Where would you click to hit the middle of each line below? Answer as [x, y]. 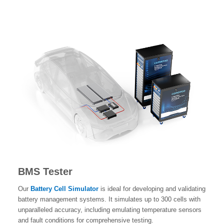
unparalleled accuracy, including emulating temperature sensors [109, 209]
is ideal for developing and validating [152, 188]
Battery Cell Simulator [64, 188]
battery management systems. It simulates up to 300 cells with [109, 199]
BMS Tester [45, 171]
